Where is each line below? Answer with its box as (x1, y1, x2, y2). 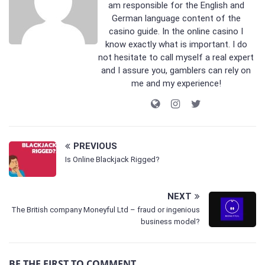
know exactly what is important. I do (105, 38, 247, 50)
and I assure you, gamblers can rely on (101, 64, 251, 76)
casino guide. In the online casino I (109, 25, 243, 37)
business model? (141, 216, 200, 226)
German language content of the (111, 12, 241, 24)
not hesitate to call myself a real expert (98, 51, 254, 63)
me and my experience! (131, 77, 221, 89)
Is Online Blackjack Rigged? (65, 154, 160, 164)
